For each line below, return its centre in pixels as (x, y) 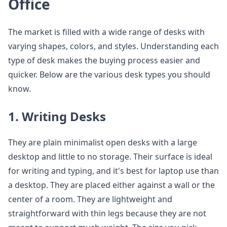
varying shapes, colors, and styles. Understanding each (113, 46)
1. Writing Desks (57, 116)
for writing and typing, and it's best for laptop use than (113, 171)
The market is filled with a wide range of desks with (106, 32)
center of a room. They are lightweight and (90, 199)
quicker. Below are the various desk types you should (109, 74)
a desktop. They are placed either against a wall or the (111, 185)
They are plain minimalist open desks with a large (103, 142)
